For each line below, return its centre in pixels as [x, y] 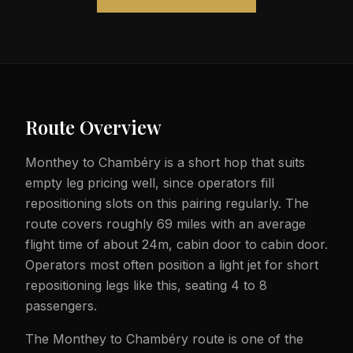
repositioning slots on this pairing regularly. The [167, 203]
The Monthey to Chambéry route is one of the [164, 339]
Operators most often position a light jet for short [172, 265]
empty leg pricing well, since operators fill [150, 183]
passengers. [61, 306]
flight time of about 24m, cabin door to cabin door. [176, 244]
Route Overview [93, 127]
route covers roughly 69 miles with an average [165, 224]
